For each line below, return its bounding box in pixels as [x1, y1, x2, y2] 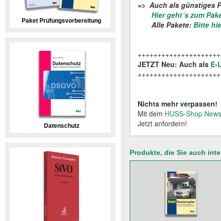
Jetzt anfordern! [138, 118, 187, 128]
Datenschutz [43, 122, 79, 129]
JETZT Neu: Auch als [138, 59, 211, 69]
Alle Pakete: [138, 20, 193, 30]
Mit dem [138, 109, 165, 118]
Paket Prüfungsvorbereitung [22, 17, 101, 24]
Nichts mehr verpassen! [138, 99, 218, 109]
